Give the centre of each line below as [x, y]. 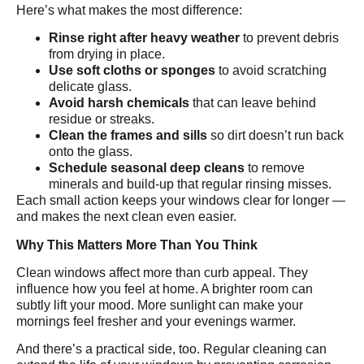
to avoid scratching [271, 71]
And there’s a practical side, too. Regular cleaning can [171, 349]
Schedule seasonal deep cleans [147, 168]
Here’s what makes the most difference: [129, 10]
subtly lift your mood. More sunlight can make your [160, 305]
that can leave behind [253, 103]
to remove [275, 168]
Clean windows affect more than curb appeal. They [162, 273]
